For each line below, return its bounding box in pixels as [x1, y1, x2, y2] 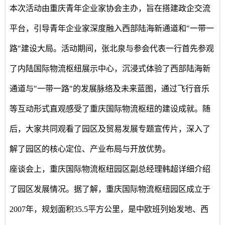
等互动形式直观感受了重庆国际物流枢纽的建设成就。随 [10, 104, 211, 114]
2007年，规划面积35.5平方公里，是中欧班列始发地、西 [10, 205, 209, 214]
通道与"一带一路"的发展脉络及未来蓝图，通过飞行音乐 [10, 84, 210, 93]
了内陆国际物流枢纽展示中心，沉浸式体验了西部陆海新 [10, 64, 211, 73]
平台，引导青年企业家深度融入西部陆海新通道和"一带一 [10, 24, 214, 33]
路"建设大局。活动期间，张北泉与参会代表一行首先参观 [10, 44, 214, 53]
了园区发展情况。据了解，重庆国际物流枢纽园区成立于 [10, 185, 211, 194]
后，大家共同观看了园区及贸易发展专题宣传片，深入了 [10, 125, 211, 134]
